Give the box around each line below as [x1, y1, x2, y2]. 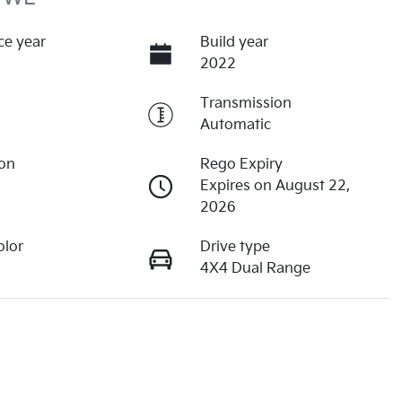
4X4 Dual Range [199, 259, 310, 277]
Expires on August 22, [199, 177, 350, 195]
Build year [199, 33, 268, 51]
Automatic [199, 116, 271, 134]
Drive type [199, 238, 270, 256]
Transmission [199, 94, 292, 112]
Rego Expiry [199, 155, 283, 173]
